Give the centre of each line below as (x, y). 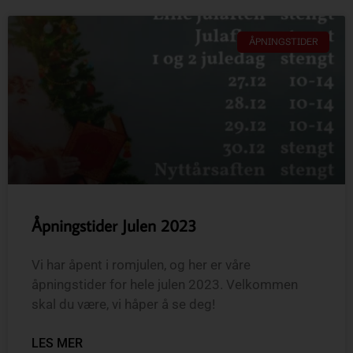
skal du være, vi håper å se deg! (123, 305)
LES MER (57, 344)
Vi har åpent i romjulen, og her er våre (141, 265)
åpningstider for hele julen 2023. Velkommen (165, 285)
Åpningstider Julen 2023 (114, 226)
